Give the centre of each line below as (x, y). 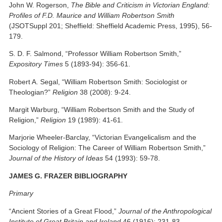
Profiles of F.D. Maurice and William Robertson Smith (92, 15)
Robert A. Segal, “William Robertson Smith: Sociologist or (98, 82)
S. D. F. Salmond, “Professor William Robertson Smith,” (95, 54)
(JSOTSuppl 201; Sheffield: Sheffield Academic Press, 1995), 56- (111, 26)
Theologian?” (31, 92)
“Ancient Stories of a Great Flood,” (64, 211)
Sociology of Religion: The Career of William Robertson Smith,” (108, 148)
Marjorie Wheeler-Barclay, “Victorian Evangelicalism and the (103, 138)
